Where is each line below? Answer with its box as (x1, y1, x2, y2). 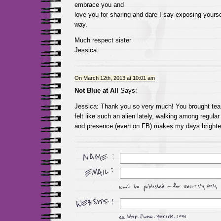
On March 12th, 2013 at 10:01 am (74, 75, 155, 81)
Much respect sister (74, 37, 131, 44)
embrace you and (74, 1, 124, 8)
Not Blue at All (74, 87, 118, 94)
